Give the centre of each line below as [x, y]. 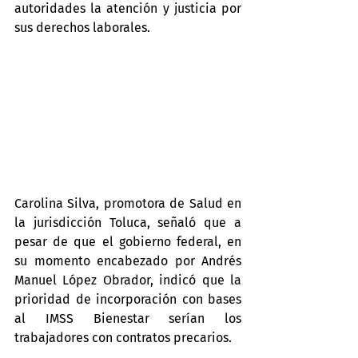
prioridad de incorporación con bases [128, 299]
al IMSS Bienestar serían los [128, 318]
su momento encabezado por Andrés [128, 261]
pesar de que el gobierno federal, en [128, 241]
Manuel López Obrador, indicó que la [128, 280]
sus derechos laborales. [82, 28]
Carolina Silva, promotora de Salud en [128, 203]
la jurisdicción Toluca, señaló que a [128, 222]
